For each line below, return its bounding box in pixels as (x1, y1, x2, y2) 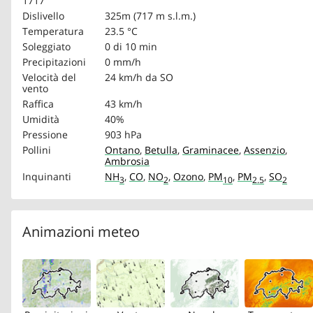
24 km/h (105, 71, 143, 84)
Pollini (22, 143, 51, 156)
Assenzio (244, 143, 285, 156)
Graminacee (182, 143, 239, 156)
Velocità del (22, 71, 76, 84)
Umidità (22, 112, 59, 126)
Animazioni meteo (22, 222, 140, 241)
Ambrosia (105, 154, 150, 168)
